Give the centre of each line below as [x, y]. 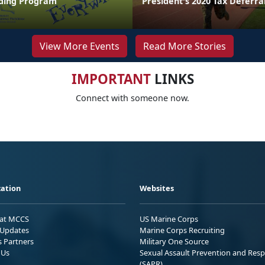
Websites [157, 188]
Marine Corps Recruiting [182, 230]
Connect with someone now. [132, 98]
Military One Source [174, 241]
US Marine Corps [169, 219]
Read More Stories [184, 46]
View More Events [79, 46]
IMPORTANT [111, 79]
